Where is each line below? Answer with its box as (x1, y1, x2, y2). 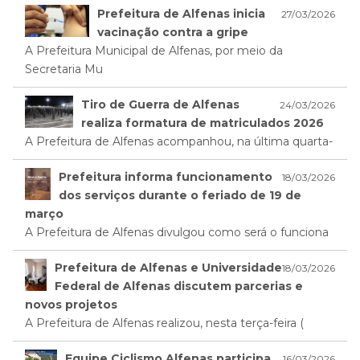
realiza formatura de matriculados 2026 (80, 116, 324, 131)
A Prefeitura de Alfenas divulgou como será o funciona (25, 225, 329, 240)
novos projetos (25, 297, 117, 313)
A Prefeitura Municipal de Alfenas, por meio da (25, 43, 283, 59)
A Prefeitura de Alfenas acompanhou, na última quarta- (25, 134, 333, 149)
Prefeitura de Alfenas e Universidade (54, 260, 282, 276)
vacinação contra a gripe (97, 25, 248, 40)
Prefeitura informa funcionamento (59, 170, 272, 185)
